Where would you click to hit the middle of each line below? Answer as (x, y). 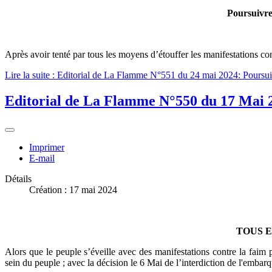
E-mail (42, 158)
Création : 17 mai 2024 (73, 189)
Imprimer (47, 147)
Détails (18, 178)
